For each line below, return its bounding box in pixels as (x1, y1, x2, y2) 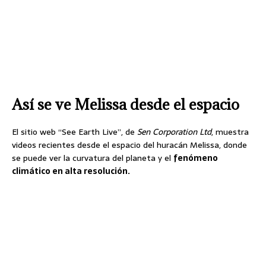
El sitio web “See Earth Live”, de (12, 125, 137, 138)
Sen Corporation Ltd (137, 125, 211, 138)
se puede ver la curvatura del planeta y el (12, 151, 173, 164)
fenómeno (173, 151, 218, 164)
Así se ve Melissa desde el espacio (12, 94, 239, 114)
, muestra (211, 125, 249, 138)
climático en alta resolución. (12, 164, 130, 178)
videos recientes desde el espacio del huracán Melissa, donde (12, 138, 247, 151)
